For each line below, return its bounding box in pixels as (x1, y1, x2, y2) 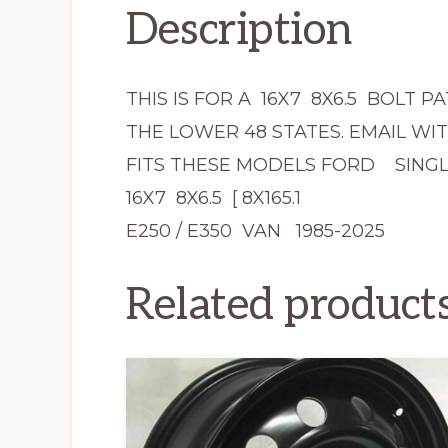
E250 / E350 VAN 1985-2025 (126, 220, 385, 243)
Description (126, 4, 352, 58)
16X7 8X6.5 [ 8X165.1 (126, 187, 301, 210)
